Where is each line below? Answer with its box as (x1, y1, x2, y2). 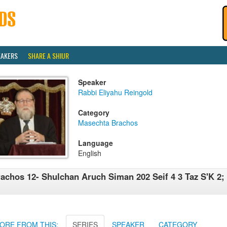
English (78, 148, 101, 158)
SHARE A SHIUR (28, 50, 69, 61)
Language (78, 138, 113, 148)
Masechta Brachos (78, 118, 138, 128)
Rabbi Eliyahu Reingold (78, 87, 153, 97)
